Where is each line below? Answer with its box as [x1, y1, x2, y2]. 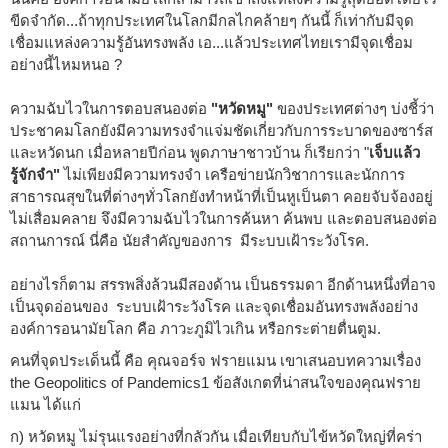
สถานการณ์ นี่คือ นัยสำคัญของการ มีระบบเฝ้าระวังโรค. [10, 231, 369, 249]
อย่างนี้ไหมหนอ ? [10, 55, 122, 73]
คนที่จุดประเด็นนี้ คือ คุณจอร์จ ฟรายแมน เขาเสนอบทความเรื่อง [10, 351, 421, 369]
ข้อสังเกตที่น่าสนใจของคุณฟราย [213, 373, 421, 391]
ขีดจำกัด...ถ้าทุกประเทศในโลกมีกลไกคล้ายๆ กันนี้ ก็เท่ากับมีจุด [10, 11, 414, 29]
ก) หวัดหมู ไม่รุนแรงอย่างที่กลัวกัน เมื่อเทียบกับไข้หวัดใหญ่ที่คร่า [10, 427, 422, 445]
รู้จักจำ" [10, 165, 60, 183]
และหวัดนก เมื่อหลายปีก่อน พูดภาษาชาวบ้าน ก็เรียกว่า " [10, 143, 369, 161]
